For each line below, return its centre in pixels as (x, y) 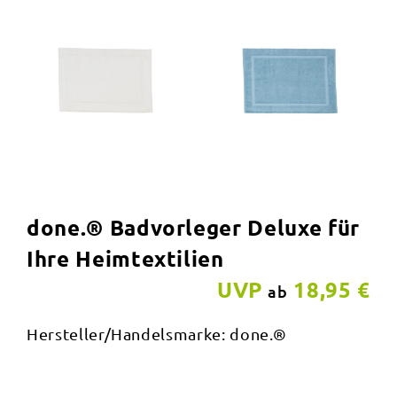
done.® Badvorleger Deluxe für (193, 228)
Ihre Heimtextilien (125, 259)
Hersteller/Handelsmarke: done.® (157, 334)
